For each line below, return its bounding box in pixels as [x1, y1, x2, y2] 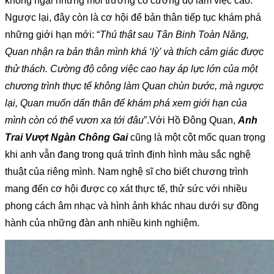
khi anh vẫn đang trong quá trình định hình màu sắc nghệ [5, 149, 251, 160]
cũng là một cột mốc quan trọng [128, 131, 265, 143]
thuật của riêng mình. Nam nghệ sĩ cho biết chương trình [5, 166, 248, 177]
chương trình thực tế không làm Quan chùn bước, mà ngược [5, 80, 264, 91]
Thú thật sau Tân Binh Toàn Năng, [100, 29, 249, 40]
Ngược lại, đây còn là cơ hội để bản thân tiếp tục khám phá [5, 12, 261, 23]
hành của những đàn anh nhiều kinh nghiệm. [5, 217, 199, 228]
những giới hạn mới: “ [5, 29, 100, 40]
